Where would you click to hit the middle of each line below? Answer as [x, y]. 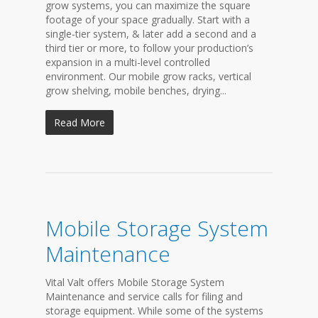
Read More [79, 122]
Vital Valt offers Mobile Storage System [135, 282]
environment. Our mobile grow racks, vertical [148, 76]
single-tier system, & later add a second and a [151, 34]
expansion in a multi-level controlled [128, 62]
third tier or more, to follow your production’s [149, 48]
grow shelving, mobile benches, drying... [136, 91]
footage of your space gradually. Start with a [148, 20]
